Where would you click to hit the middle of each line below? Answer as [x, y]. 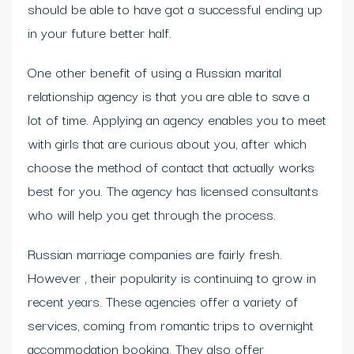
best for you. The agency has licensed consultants [173, 190]
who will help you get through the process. [152, 214]
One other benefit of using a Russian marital [154, 72]
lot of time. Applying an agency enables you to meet [177, 119]
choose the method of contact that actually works [171, 166]
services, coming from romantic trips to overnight [171, 324]
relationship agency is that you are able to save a [169, 95]
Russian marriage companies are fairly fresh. [155, 253]
